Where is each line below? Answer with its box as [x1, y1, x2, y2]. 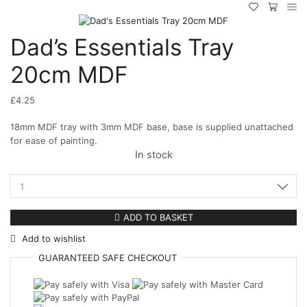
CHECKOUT [124, 251, 177, 263]
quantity [152, 247, 188, 259]
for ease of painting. [10, 134, 97, 146]
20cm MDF [10, 61, 128, 89]
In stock [134, 148, 173, 161]
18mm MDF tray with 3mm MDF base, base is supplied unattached [10, 121, 293, 132]
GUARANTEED [38, 251, 102, 263]
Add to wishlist [22, 232, 86, 244]
